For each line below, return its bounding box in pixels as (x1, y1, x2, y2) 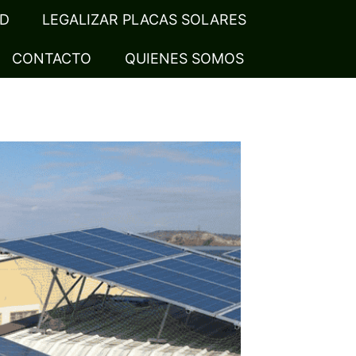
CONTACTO (12, 49, 92, 67)
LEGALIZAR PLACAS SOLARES (41, 10, 246, 28)
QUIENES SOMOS (124, 49, 244, 67)
